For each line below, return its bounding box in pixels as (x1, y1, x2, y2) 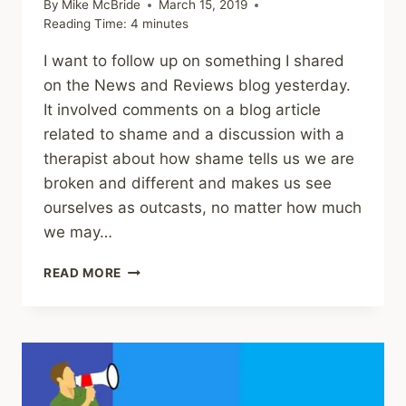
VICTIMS (121, 337, 178, 353)
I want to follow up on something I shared (43, 52, 344, 71)
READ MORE (43, 266, 122, 281)
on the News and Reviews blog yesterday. (43, 76, 351, 95)
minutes (142, 16, 188, 32)
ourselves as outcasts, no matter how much (43, 198, 362, 217)
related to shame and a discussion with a (43, 125, 344, 144)
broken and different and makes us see (43, 174, 332, 193)
